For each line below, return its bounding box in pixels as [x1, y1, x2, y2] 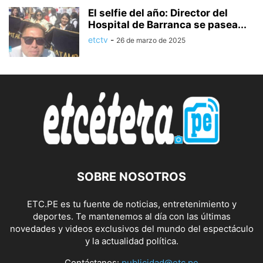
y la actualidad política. [85, 235, 178, 247]
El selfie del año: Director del [88, 7, 228, 19]
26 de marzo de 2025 [116, 36, 186, 45]
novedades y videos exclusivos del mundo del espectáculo [9, 223, 254, 234]
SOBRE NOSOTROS [77, 170, 186, 184]
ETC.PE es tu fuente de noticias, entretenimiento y [26, 198, 237, 210]
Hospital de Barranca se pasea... [88, 19, 247, 31]
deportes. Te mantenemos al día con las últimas [32, 211, 231, 222]
